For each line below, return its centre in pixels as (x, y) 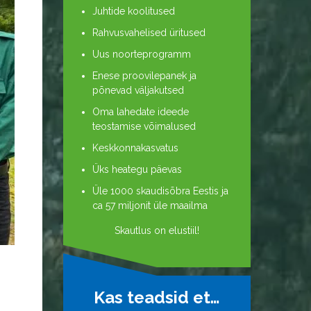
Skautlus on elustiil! (157, 230)
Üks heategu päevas (137, 169)
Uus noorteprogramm (142, 54)
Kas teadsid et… (157, 297)
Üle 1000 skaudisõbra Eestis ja (160, 191)
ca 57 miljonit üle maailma (150, 205)
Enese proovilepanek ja (144, 76)
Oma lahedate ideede (141, 112)
